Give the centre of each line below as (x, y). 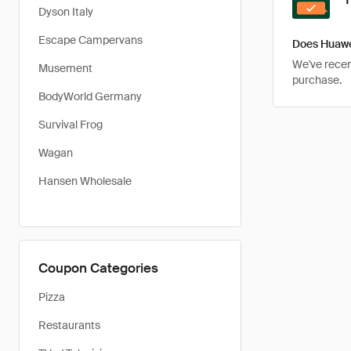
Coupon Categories (98, 268)
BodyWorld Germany (90, 96)
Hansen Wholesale (85, 181)
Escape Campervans (90, 40)
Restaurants (69, 325)
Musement (65, 68)
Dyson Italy (66, 12)
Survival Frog (71, 125)
